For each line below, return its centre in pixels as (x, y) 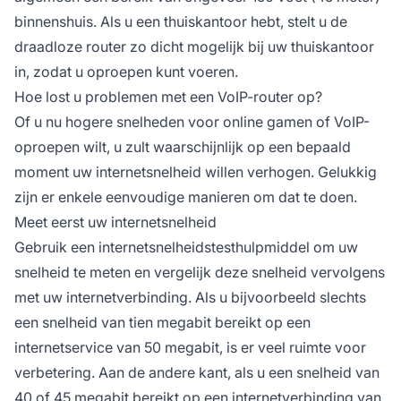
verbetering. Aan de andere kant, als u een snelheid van (197, 372)
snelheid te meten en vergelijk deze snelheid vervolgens (200, 272)
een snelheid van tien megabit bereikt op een (162, 322)
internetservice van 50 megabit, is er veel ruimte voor (190, 347)
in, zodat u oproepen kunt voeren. (126, 71)
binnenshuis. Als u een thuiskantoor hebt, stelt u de (181, 21)
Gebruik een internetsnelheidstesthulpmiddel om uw (186, 247)
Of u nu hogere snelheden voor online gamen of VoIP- (192, 121)
